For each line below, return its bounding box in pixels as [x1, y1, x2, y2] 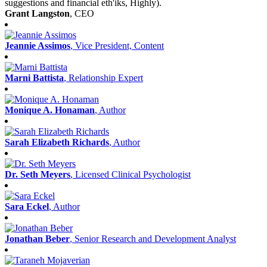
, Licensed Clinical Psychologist [70, 169, 191, 179]
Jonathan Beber [5, 234, 70, 244]
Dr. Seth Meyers [5, 169, 70, 179]
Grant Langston [5, 8, 70, 18]
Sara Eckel [5, 201, 49, 212]
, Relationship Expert [64, 73, 143, 83]
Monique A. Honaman [5, 105, 95, 115]
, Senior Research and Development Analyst [70, 234, 236, 244]
